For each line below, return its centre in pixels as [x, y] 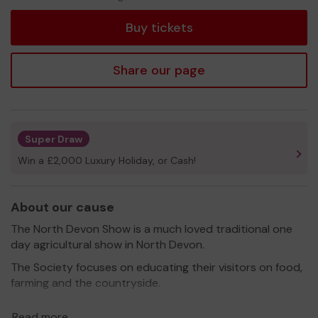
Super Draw [54, 139]
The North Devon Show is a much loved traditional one [152, 229]
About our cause [62, 207]
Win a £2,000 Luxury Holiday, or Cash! [107, 160]
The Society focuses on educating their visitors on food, [157, 267]
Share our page [159, 70]
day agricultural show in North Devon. [108, 244]
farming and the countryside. [86, 283]
